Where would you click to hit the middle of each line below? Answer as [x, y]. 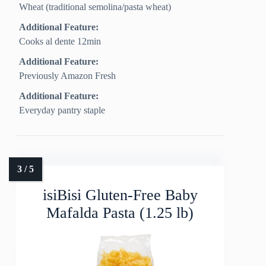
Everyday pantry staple [62, 110]
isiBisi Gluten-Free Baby [120, 195]
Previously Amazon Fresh [68, 76]
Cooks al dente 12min [60, 42]
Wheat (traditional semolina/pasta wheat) [95, 7]
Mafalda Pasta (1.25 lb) [120, 213]
